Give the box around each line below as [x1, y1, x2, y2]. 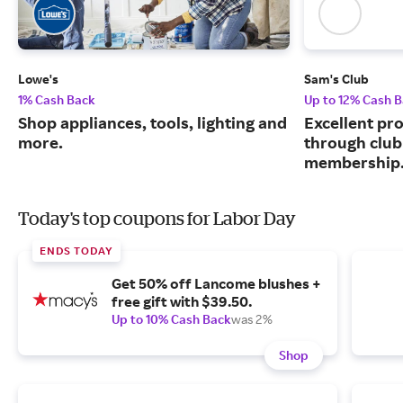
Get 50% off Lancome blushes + [112, 274, 321, 293]
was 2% [231, 311, 273, 327]
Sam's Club [304, 71, 369, 87]
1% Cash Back [18, 92, 95, 108]
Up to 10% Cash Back [112, 311, 231, 327]
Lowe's [18, 71, 58, 87]
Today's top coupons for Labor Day [18, 208, 296, 229]
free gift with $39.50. [112, 292, 252, 311]
